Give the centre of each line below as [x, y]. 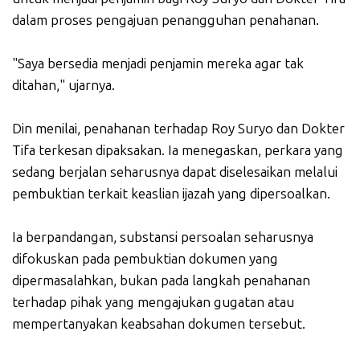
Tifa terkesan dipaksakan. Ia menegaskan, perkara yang [178, 151]
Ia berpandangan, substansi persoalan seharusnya [163, 237]
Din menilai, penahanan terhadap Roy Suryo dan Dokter [178, 129]
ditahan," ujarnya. [63, 86]
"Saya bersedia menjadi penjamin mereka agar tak [158, 64]
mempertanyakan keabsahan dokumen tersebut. [159, 324]
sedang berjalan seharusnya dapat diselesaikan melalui [175, 172]
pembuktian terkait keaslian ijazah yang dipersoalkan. [171, 194]
